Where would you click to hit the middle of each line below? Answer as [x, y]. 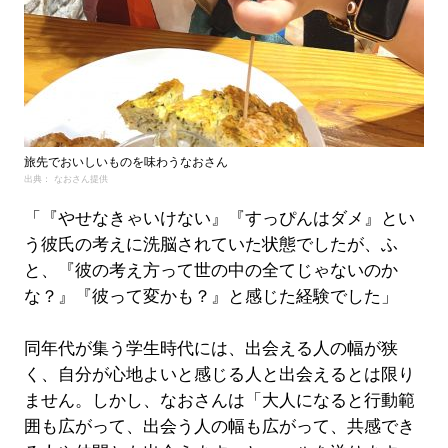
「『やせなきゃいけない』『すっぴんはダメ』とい [219, 219]
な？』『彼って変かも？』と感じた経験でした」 [210, 297]
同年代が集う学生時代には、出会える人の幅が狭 [210, 349]
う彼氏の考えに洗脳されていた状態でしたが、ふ [210, 245]
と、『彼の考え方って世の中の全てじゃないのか [210, 271]
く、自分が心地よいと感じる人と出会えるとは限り [219, 375]
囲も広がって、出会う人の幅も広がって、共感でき [219, 427]
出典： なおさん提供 [65, 179]
